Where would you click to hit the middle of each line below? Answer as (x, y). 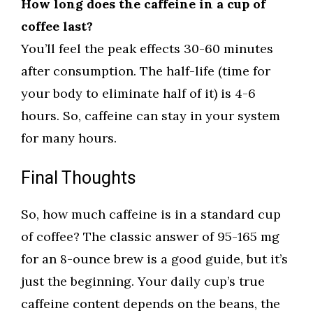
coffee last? (57, 27)
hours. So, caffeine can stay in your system (151, 116)
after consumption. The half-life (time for (146, 71)
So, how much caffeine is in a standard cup (151, 214)
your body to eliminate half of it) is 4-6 (138, 94)
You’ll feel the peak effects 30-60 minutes (147, 49)
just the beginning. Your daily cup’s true (143, 282)
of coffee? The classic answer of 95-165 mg (150, 237)
